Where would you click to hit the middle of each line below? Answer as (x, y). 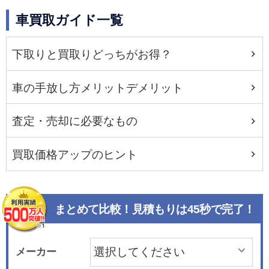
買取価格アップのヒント (75, 154)
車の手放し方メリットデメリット (98, 88)
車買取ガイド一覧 (70, 21)
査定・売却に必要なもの (75, 121)
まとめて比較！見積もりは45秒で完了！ (155, 210)
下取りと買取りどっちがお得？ (92, 54)
